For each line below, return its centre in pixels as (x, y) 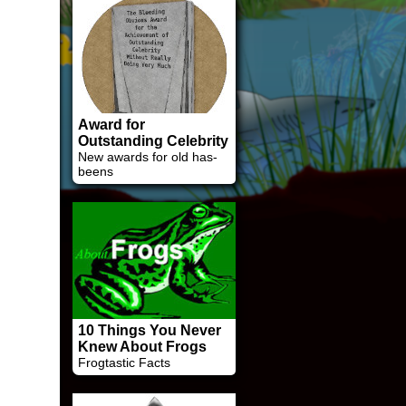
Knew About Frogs (142, 347)
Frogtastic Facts (124, 362)
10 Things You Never (150, 330)
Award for (111, 125)
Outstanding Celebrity (153, 141)
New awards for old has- (148, 157)
